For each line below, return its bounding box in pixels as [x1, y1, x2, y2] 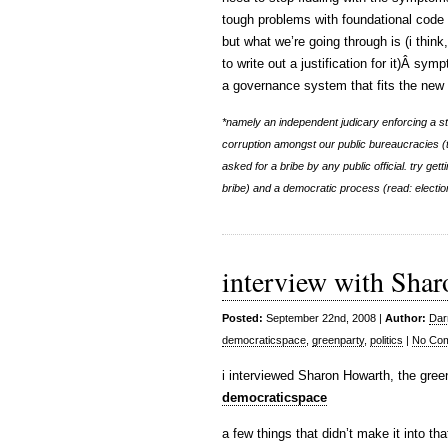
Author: [385, 312, 426, 324]
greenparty [312, 334, 364, 346]
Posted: [222, 312, 263, 324]
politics [370, 334, 403, 346]
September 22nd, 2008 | [263, 312, 385, 324]
